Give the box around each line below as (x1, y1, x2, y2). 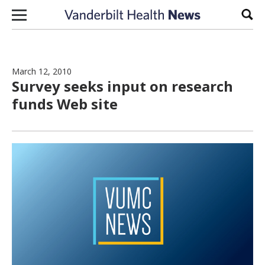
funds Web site (12, 94, 118, 114)
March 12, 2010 (12, 66, 72, 77)
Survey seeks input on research (12, 76, 233, 96)
